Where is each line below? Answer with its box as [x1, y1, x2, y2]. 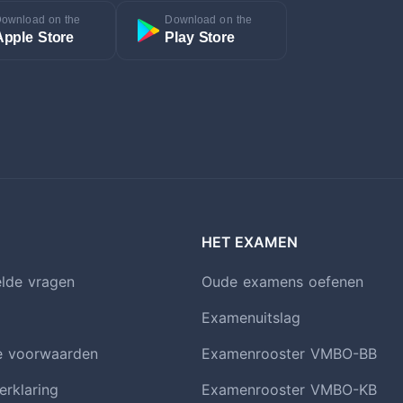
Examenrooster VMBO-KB [201, 380, 377, 399]
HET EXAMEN [201, 232, 298, 251]
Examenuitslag [201, 308, 300, 327]
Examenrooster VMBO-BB [201, 344, 377, 363]
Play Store [165, 29, 235, 45]
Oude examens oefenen [201, 272, 363, 291]
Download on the [165, 13, 253, 26]
